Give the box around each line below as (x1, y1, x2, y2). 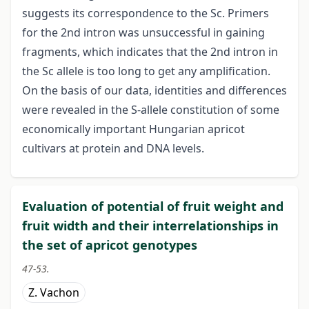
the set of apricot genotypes (22, 237, 197, 254)
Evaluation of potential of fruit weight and (22, 198, 283, 215)
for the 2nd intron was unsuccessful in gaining (22, 25, 265, 41)
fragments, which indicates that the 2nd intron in (22, 44, 278, 60)
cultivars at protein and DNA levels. (22, 141, 204, 157)
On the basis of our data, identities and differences (22, 83, 287, 99)
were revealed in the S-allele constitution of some (22, 102, 279, 118)
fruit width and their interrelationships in (22, 217, 279, 235)
